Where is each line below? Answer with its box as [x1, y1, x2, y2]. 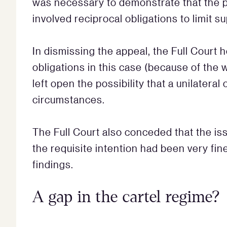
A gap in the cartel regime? [32, 188, 220, 206]
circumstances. [32, 93, 105, 105]
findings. [32, 158, 73, 170]
